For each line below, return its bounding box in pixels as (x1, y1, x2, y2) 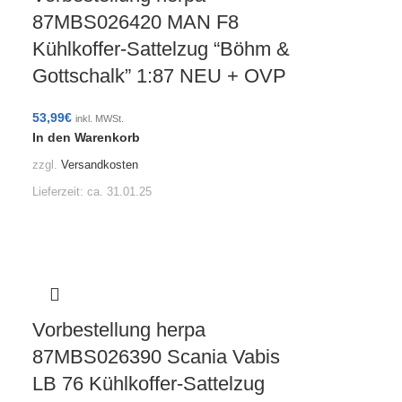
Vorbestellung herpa (32, 318, 206, 341)
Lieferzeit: (32, 185, 88, 198)
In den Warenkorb (32, 130, 141, 145)
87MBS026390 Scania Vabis (32, 345, 281, 368)
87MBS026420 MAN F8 (32, 11, 240, 34)
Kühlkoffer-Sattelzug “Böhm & (32, 38, 291, 61)
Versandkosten (61, 158, 139, 171)
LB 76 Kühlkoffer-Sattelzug (32, 371, 266, 395)
